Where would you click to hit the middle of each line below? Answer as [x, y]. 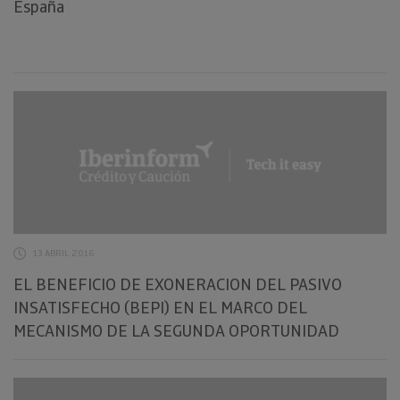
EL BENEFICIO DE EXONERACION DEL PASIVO [178, 284]
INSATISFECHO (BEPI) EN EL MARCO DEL [160, 308]
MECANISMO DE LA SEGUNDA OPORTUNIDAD [176, 331]
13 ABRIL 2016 [63, 253]
